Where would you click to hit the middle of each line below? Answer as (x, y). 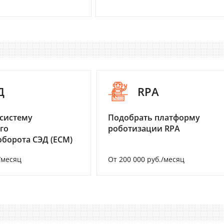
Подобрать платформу (154, 117)
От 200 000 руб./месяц (146, 159)
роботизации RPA (144, 128)
